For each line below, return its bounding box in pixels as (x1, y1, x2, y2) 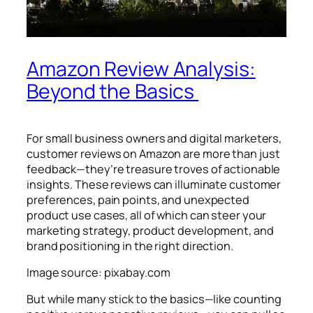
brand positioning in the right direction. (27, 238, 235, 254)
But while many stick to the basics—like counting (27, 291, 282, 307)
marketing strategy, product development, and (27, 222, 274, 238)
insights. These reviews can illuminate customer (27, 176, 282, 192)
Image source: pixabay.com (27, 264, 170, 280)
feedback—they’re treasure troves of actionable (27, 161, 281, 177)
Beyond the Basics (27, 77, 199, 105)
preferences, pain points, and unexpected (27, 191, 249, 208)
